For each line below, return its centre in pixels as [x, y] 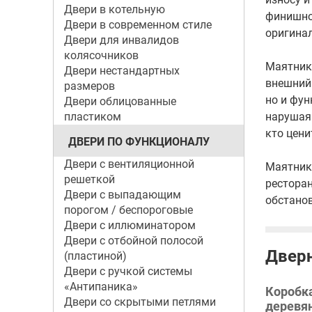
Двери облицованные [120, 101]
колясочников [101, 55]
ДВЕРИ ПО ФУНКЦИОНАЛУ [139, 142]
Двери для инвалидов [121, 40]
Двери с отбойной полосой [133, 241]
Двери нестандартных [122, 71]
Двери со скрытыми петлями [140, 302]
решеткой [89, 179]
